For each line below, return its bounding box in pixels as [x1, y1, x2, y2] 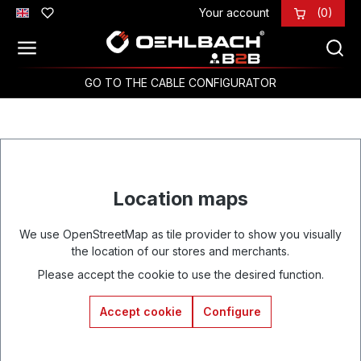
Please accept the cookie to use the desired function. [37, 268, 324, 281]
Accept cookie [100, 305, 182, 318]
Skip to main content [15, 10, 135, 24]
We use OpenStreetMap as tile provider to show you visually [19, 227, 342, 241]
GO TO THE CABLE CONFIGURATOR [85, 76, 276, 89]
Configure [203, 305, 261, 318]
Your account [199, 6, 269, 19]
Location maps [113, 187, 248, 210]
